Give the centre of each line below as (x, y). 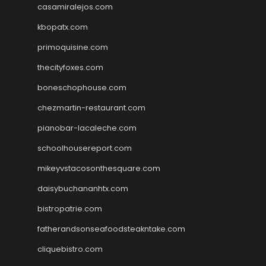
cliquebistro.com (70, 249)
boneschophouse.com (82, 87)
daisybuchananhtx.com (83, 188)
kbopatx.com (63, 27)
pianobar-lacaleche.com (87, 128)
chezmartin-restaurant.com (91, 107)
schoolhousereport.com (85, 148)
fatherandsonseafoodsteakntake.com (111, 229)
